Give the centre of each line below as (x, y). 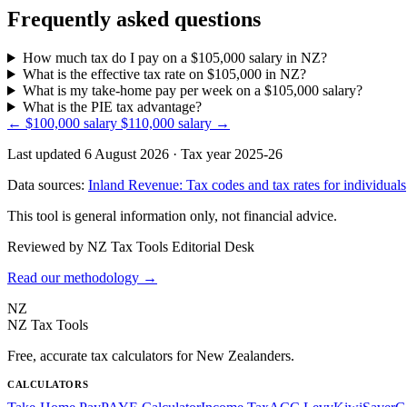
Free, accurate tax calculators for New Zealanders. (151, 356)
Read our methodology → (82, 278)
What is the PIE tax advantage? (112, 107)
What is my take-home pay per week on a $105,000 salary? (192, 91)
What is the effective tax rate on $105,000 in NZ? (164, 74)
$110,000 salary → (175, 124)
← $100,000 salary (64, 124)
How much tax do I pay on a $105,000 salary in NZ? (174, 58)
